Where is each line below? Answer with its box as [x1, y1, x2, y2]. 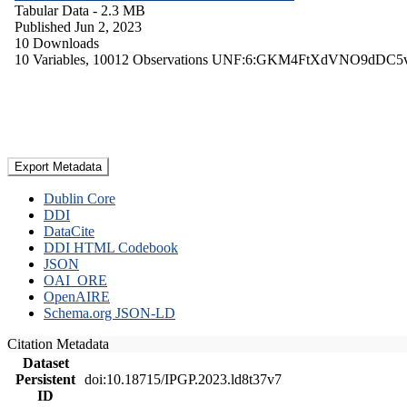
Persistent [15, 371, 75, 387]
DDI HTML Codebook [44, 239, 178, 255]
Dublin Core [44, 190, 115, 206]
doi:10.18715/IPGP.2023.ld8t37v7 [84, 371, 282, 387]
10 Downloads [15, 35, 99, 51]
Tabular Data [15, 2, 89, 18]
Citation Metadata [7, 335, 116, 352]
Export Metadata [15, 159, 102, 174]
